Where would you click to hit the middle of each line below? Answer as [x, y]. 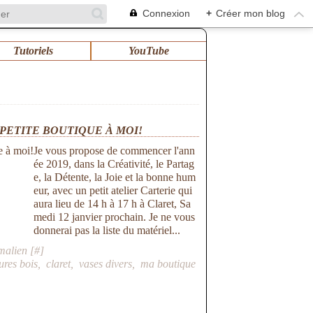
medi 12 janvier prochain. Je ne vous [115, 217]
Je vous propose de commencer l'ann [115, 151]
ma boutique [168, 264]
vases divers [106, 264]
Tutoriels [33, 51]
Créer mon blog [250, 13]
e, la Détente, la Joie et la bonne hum [115, 177]
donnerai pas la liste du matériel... [107, 230]
